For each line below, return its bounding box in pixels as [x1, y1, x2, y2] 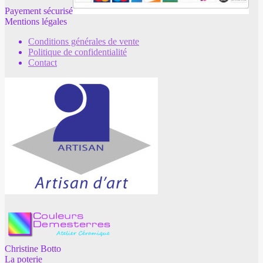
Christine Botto [5, 243, 61, 254]
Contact [28, 57, 57, 68]
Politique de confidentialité [28, 46, 127, 57]
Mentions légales [5, 16, 67, 26]
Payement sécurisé [5, 5, 73, 16]
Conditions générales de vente [28, 36, 139, 46]
